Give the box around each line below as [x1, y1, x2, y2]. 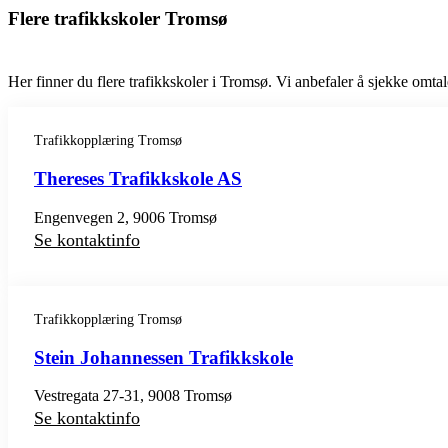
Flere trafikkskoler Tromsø [8, 7, 228, 29]
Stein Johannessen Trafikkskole [34, 346, 293, 368]
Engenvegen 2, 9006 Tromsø [34, 208, 217, 226]
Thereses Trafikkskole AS [34, 168, 242, 190]
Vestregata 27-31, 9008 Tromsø [34, 387, 232, 405]
